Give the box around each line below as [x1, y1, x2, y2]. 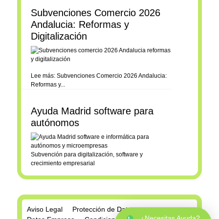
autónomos [31, 117, 79, 128]
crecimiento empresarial [31, 159, 95, 167]
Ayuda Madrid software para [31, 105, 153, 116]
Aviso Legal [27, 205, 63, 213]
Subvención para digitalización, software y [31, 151, 143, 158]
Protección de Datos [72, 205, 135, 213]
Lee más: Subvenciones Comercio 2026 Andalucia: [31, 72, 167, 79]
